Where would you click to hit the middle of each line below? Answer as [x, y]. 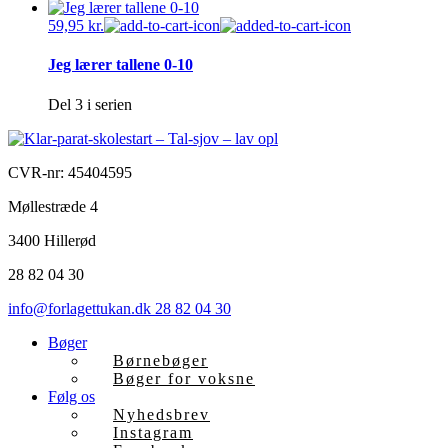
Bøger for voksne [184, 379]
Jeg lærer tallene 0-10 [120, 65]
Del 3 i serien [90, 105]
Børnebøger [160, 361]
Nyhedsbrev [161, 415]
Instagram [153, 433]
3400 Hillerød [52, 241]
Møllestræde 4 [53, 207]
